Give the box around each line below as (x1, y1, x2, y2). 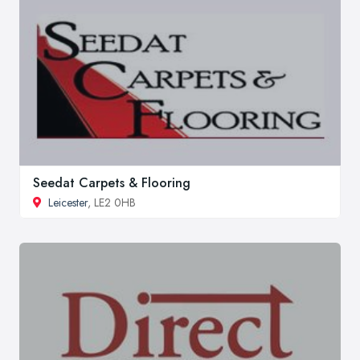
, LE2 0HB (88, 194, 136, 211)
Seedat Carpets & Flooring (33, 174, 190, 193)
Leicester (48, 194, 88, 211)
